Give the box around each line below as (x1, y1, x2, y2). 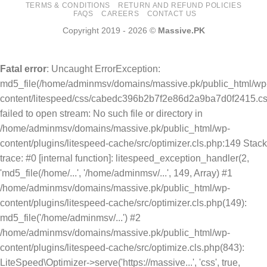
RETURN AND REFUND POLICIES (118, 1, 242, 10)
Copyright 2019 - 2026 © (62, 26, 158, 36)
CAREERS (101, 10, 139, 18)
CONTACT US (147, 10, 197, 18)
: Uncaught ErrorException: (46, 64, 160, 74)
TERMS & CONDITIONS (25, 1, 110, 10)
